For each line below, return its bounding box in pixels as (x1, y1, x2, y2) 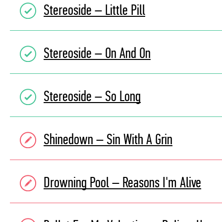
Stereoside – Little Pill (44, 1, 145, 19)
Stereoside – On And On (44, 45, 151, 62)
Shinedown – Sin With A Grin (44, 131, 172, 148)
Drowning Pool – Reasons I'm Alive (44, 174, 201, 191)
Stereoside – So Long (44, 88, 141, 105)
